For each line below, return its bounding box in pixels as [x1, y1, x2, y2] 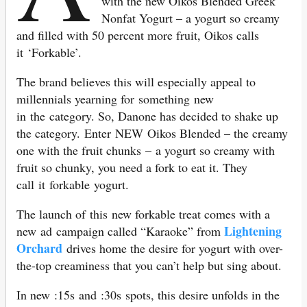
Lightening [224, 221, 282, 240]
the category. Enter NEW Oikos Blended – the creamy [16, 124, 288, 141]
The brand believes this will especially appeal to [16, 73, 256, 90]
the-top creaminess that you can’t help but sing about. [16, 256, 286, 273]
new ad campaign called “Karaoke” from [16, 222, 224, 239]
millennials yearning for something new [16, 90, 214, 107]
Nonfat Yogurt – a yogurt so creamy [101, 9, 280, 26]
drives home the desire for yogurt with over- [66, 239, 283, 256]
